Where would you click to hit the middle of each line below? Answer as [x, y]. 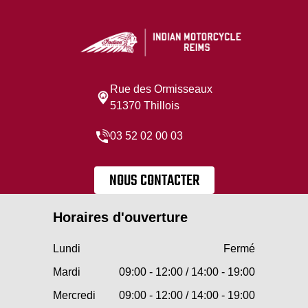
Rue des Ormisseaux [161, 89]
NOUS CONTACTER [154, 180]
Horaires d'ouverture [120, 217]
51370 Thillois [144, 105]
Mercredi [74, 295]
